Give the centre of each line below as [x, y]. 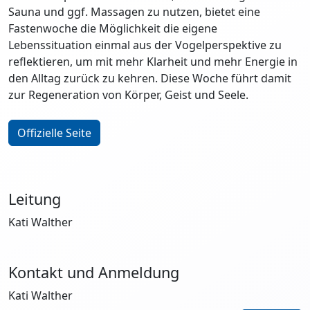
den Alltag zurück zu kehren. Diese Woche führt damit [150, 78]
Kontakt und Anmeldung [94, 272]
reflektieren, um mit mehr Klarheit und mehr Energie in [153, 62]
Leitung [35, 199]
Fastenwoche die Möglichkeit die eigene [113, 28]
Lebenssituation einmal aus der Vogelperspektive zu [145, 45]
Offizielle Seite [54, 133]
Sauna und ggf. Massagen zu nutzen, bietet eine [134, 12]
